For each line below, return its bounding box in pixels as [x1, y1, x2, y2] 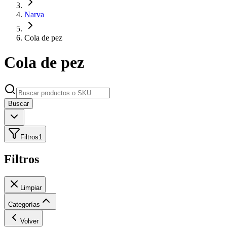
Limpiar [20, 183, 42, 192]
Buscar [8, 99, 29, 107]
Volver [20, 217, 39, 225]
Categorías [8, 200, 40, 208]
